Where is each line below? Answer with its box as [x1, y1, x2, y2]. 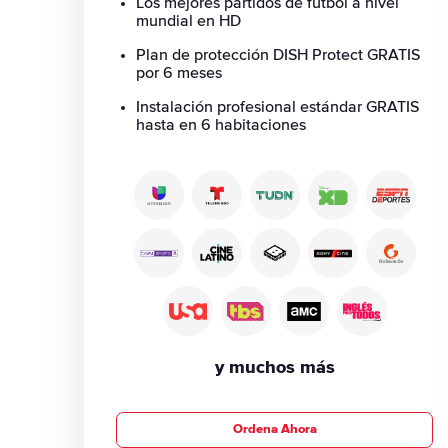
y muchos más [214, 359, 335, 377]
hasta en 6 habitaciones [136, 117, 306, 133]
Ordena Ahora [232, 423, 317, 436]
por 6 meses [136, 65, 222, 81]
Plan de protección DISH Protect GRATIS [136, 47, 420, 63]
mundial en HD [136, 13, 241, 29]
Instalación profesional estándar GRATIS [136, 99, 419, 115]
